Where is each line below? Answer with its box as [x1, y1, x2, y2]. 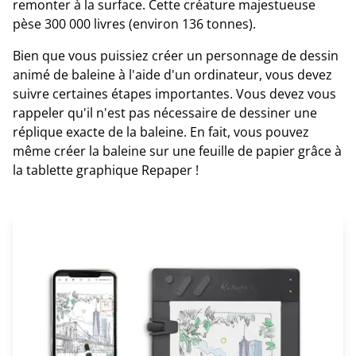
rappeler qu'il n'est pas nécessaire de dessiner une [13, 103, 317, 122]
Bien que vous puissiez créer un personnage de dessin [13, 46, 339, 64]
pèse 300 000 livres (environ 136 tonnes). [13, 14, 256, 33]
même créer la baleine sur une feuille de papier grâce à [13, 141, 342, 160]
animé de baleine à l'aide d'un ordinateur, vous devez [13, 65, 332, 83]
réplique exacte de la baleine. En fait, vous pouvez [13, 122, 309, 141]
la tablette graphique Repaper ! [13, 161, 199, 179]
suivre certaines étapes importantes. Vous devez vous [13, 84, 336, 103]
